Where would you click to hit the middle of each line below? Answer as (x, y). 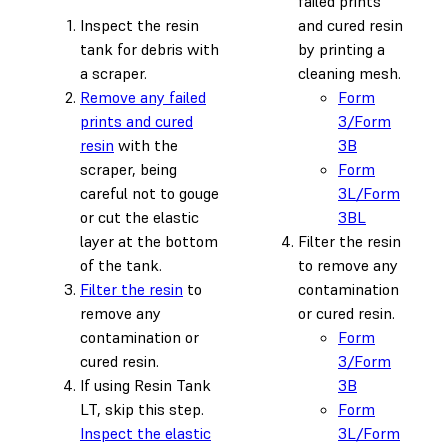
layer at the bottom (149, 240)
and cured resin (350, 24)
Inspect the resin (139, 24)
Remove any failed (143, 96)
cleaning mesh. (349, 72)
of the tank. (121, 264)
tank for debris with (149, 48)
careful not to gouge (149, 192)
